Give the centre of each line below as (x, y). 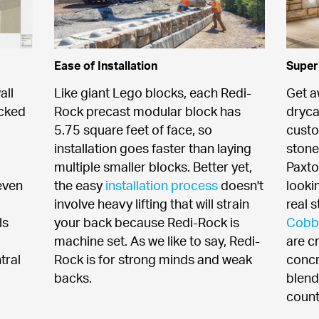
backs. (73, 278)
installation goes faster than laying (152, 148)
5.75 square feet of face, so (133, 130)
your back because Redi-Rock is (146, 223)
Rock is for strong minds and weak (153, 260)
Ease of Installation (105, 66)
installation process (161, 185)
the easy (79, 185)
